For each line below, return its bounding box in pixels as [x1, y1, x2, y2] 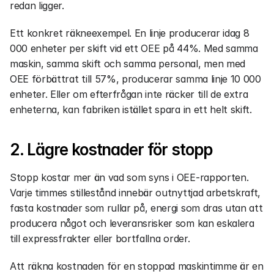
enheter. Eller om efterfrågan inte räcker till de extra [10, 88, 248, 100]
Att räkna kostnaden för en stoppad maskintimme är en [10, 260, 264, 272]
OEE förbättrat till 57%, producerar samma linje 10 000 [10, 73, 261, 85]
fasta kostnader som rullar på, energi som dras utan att [10, 202, 263, 214]
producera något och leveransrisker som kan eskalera [10, 217, 254, 229]
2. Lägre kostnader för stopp [10, 140, 212, 159]
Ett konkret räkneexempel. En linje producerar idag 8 [10, 27, 250, 39]
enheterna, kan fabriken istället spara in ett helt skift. [10, 103, 252, 116]
